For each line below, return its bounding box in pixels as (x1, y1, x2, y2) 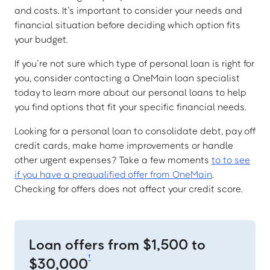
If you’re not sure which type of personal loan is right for (14, 57, 254, 70)
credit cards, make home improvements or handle (14, 139, 233, 152)
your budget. (14, 33, 68, 46)
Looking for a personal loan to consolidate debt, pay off (14, 125, 256, 137)
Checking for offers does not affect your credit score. (14, 183, 243, 195)
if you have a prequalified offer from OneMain (14, 168, 212, 181)
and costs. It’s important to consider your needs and (14, 4, 242, 17)
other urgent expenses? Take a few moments (14, 154, 212, 166)
